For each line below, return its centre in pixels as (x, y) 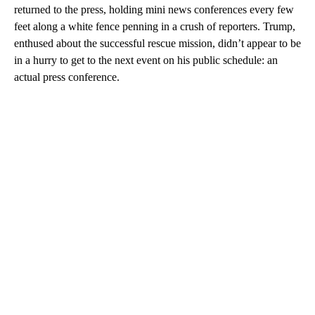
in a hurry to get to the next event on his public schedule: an (146, 60)
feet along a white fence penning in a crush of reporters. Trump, (155, 27)
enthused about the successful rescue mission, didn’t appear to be (157, 44)
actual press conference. (67, 77)
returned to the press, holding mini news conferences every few (154, 10)
